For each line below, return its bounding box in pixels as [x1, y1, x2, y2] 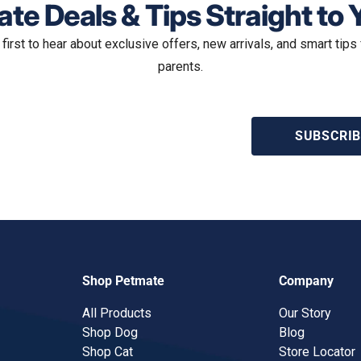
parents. [158, 58, 203, 74]
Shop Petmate [82, 272, 165, 288]
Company [278, 272, 334, 288]
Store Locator [278, 343, 355, 359]
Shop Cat [82, 343, 134, 359]
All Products [82, 305, 152, 321]
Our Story [278, 305, 331, 321]
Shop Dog [82, 324, 139, 340]
